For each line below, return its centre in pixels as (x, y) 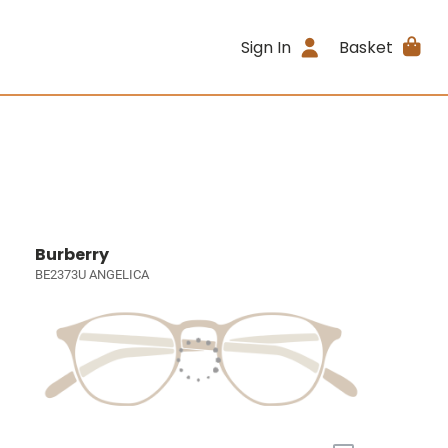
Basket (365, 47)
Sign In (266, 47)
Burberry (72, 254)
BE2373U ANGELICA (92, 274)
